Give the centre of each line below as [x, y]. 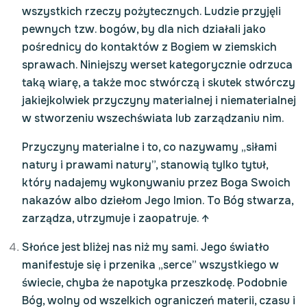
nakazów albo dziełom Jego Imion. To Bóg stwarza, [158, 200]
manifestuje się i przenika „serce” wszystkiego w [150, 265]
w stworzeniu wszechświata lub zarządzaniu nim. [153, 118]
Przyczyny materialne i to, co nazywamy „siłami [149, 147]
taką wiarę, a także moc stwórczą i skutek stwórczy [159, 83]
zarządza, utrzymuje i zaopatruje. [112, 218]
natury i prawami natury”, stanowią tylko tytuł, [145, 165]
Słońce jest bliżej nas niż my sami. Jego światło [146, 247]
